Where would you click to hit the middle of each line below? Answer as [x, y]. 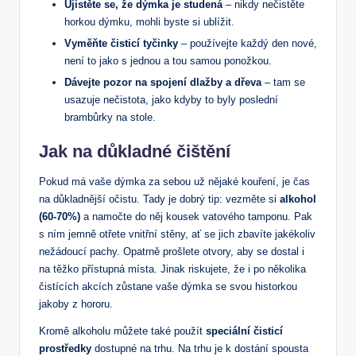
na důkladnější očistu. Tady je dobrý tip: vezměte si [159, 199]
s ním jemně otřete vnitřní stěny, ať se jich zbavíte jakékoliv [177, 234]
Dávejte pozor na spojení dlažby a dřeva [163, 82]
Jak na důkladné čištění [135, 151]
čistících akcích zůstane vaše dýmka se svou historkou [168, 286]
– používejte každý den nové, [248, 43]
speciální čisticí [244, 331]
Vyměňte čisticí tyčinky [121, 43]
